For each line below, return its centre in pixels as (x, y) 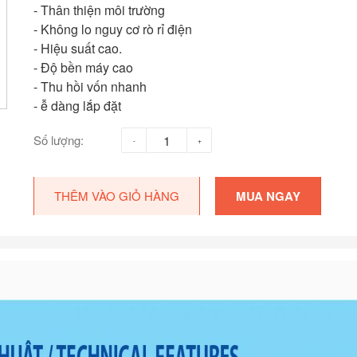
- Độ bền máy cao (83, 68)
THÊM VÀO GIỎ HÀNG (117, 196)
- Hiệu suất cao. (78, 49)
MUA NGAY (268, 196)
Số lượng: (59, 140)
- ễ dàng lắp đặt (77, 106)
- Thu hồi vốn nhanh (90, 87)
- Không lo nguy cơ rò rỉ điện (113, 29)
